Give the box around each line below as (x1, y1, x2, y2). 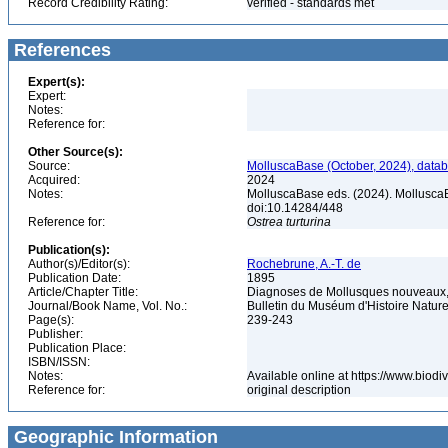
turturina (286, 215, 331, 229)
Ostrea (247, 215, 283, 229)
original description (247, 383, 354, 397)
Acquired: (28, 173, 80, 187)
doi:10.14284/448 (247, 201, 346, 215)
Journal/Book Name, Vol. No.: (28, 299, 187, 313)
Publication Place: (28, 341, 126, 355)
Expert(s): (28, 75, 85, 89)
